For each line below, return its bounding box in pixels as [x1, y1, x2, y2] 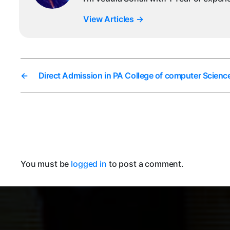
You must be [21, 159, 71, 169]
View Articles [83, 14, 136, 25]
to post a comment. [106, 159, 184, 169]
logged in [71, 159, 107, 169]
